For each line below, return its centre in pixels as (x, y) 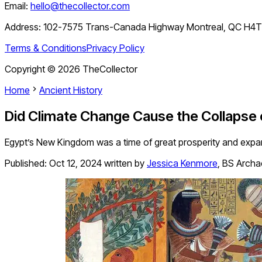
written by (124, 163)
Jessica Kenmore (182, 163)
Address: (24, 27)
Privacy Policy (116, 48)
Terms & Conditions (46, 48)
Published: (27, 163)
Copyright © (31, 69)
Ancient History (71, 90)
